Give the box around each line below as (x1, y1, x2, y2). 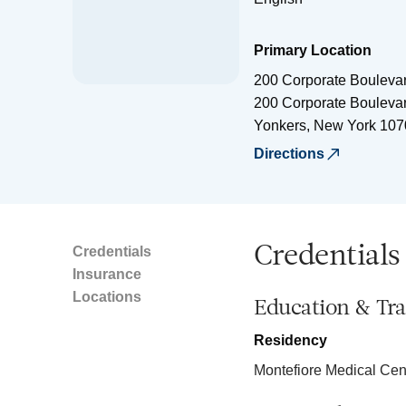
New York (314, 117, 376, 133)
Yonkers (254, 117, 306, 133)
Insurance (72, 266, 141, 282)
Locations (72, 288, 141, 304)
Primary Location (254, 42, 372, 58)
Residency (254, 332, 327, 348)
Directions (254, 145, 324, 161)
